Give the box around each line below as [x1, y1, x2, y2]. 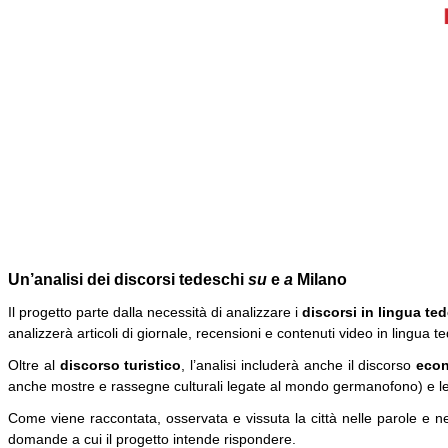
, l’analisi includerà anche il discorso [181, 356, 417, 373]
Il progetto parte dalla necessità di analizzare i [8, 304, 302, 321]
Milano [297, 270, 347, 288]
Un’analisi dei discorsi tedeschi [8, 270, 248, 288]
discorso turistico [59, 356, 182, 373]
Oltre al [8, 356, 60, 373]
